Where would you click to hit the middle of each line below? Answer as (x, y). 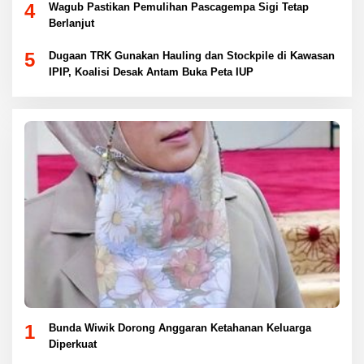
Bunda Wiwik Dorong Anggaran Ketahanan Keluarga (180, 327)
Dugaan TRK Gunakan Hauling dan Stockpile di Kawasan (192, 55)
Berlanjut (71, 23)
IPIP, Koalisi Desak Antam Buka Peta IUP (151, 71)
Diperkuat (73, 344)
